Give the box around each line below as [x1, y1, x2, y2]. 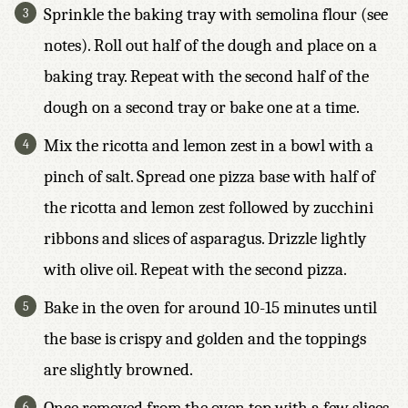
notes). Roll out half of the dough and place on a [44, 36, 377, 56]
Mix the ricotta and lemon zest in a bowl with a [44, 136, 373, 156]
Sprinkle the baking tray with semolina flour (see [44, 5, 388, 25]
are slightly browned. [44, 360, 193, 380]
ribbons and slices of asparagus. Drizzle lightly [44, 229, 366, 249]
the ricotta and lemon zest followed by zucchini [44, 198, 373, 218]
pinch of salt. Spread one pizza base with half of [44, 167, 375, 187]
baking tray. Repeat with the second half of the [44, 66, 369, 87]
